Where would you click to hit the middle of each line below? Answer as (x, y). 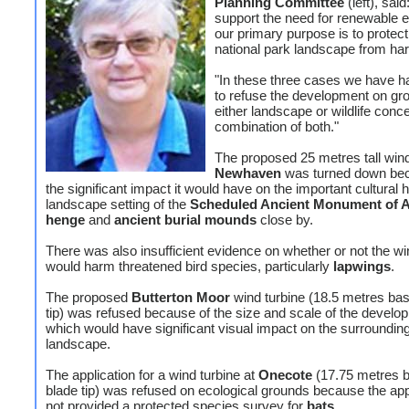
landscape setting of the (118, 204)
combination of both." (277, 126)
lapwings (362, 266)
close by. (285, 220)
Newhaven (248, 173)
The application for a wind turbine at (152, 375)
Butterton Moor (181, 297)
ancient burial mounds (185, 220)
